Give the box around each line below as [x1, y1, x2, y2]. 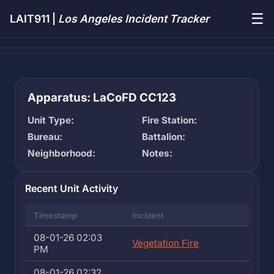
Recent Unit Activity [25, 182, 118, 194]
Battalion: [142, 131, 185, 143]
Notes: [142, 147, 172, 159]
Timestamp [34, 210, 78, 220]
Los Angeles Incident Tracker [58, 12, 209, 25]
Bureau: [28, 131, 62, 143]
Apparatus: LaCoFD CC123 [28, 91, 176, 105]
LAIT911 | [10, 12, 58, 25]
